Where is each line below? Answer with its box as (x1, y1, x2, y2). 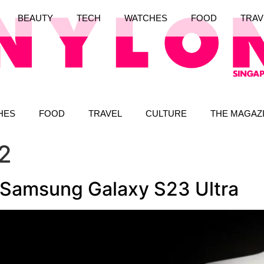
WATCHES (124, 13, 167, 24)
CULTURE (146, 108, 187, 118)
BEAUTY (17, 13, 53, 24)
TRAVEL (88, 108, 122, 118)
